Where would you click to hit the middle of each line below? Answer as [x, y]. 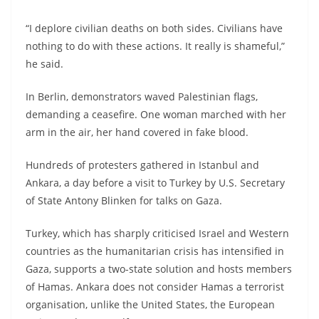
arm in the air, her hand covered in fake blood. [137, 132]
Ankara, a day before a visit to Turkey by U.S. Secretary [155, 182]
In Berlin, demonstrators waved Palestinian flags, [142, 96]
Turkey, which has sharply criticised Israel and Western [157, 233]
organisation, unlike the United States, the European [150, 304]
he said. [45, 63]
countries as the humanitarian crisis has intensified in [155, 251]
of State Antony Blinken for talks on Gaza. [124, 200]
